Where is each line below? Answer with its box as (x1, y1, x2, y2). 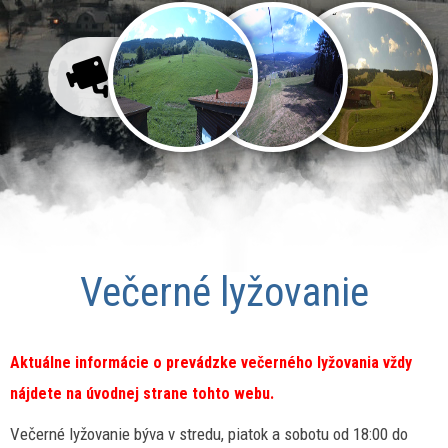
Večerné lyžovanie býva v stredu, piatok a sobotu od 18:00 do (10, 424, 408, 444)
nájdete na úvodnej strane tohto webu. (10, 384, 274, 403)
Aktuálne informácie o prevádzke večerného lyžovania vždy (10, 353, 412, 372)
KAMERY (123, 85, 179, 104)
